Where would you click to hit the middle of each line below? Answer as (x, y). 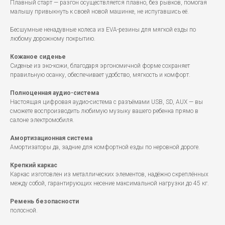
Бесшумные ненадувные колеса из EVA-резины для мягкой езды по (103, 30)
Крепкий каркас (34, 165)
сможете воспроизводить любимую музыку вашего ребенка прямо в (104, 111)
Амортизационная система (51, 138)
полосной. (24, 211)
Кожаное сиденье (38, 57)
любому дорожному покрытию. (53, 39)
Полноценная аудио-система (54, 93)
